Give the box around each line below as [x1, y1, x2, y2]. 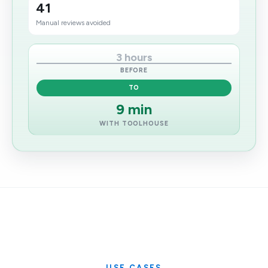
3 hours [115, 51, 153, 64]
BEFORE [120, 66, 148, 74]
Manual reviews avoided [36, 19, 111, 27]
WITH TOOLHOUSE [99, 120, 169, 127]
